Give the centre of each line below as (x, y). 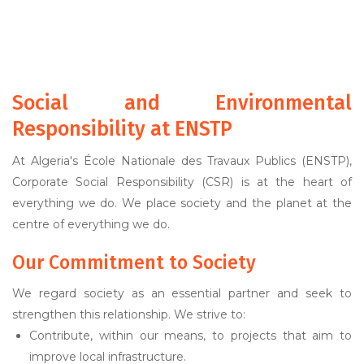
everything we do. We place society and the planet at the (182, 203)
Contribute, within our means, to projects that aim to (191, 336)
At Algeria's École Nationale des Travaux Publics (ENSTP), (182, 161)
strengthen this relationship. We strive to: (129, 314)
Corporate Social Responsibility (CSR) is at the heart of (182, 182)
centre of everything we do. (91, 224)
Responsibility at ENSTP (122, 129)
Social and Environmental (182, 103)
